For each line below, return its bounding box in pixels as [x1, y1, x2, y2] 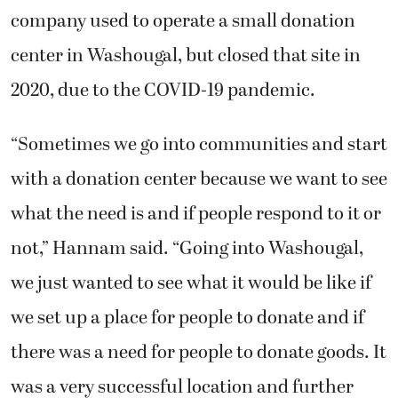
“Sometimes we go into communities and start [11, 131, 387, 160]
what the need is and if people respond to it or [11, 200, 381, 229]
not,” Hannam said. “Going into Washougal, [11, 235, 363, 264]
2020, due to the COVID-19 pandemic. [11, 76, 315, 105]
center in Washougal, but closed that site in [11, 41, 361, 70]
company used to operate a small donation [11, 6, 355, 36]
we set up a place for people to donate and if [11, 304, 364, 333]
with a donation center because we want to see [11, 165, 387, 195]
